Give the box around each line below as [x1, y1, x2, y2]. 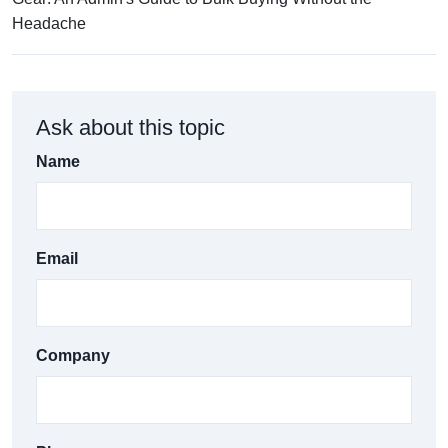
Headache [12, 15, 86, 33]
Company [36, 347, 110, 365]
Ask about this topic [36, 115, 225, 141]
